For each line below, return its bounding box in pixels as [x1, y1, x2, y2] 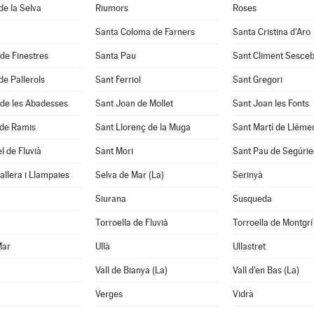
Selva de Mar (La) [95, 170, 164, 180]
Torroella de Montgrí [232, 217, 313, 228]
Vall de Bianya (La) [95, 265, 168, 275]
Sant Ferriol [95, 74, 141, 85]
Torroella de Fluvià [95, 217, 168, 228]
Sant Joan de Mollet [95, 98, 173, 109]
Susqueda [232, 193, 272, 204]
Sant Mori [95, 146, 133, 156]
